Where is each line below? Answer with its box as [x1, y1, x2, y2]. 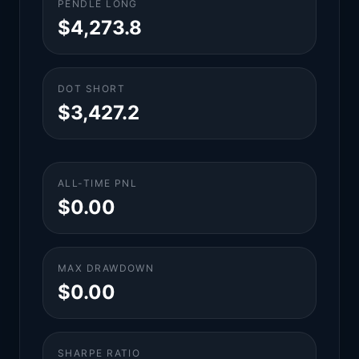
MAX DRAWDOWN [58, 262, 155, 274]
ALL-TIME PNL [58, 177, 138, 189]
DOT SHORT [58, 83, 125, 95]
